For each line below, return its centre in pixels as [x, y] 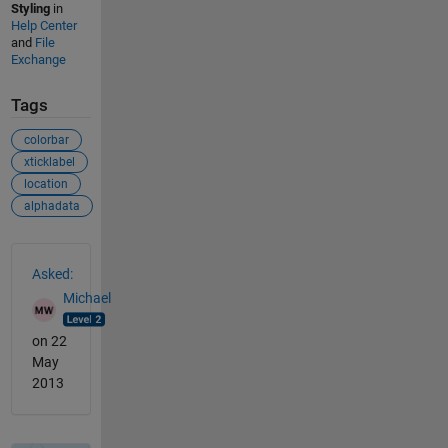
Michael [86, 298]
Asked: [52, 273]
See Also [50, 253]
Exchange [38, 59]
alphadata [51, 205]
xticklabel [49, 161]
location [45, 183]
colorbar [46, 139]
